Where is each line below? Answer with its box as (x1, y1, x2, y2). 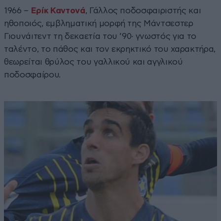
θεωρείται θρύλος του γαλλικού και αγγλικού (4, 57, 183, 66)
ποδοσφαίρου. (4, 70, 61, 79)
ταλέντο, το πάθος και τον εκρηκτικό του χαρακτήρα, (4, 44, 216, 53)
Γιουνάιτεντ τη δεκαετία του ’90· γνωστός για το (4, 32, 197, 40)
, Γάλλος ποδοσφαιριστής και (85, 6, 201, 15)
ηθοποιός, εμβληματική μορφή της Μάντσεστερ (4, 19, 193, 28)
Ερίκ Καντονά (31, 6, 85, 15)
